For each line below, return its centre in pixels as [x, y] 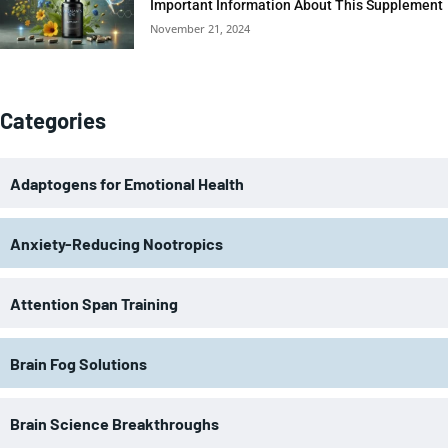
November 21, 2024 [200, 28]
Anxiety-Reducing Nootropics [116, 243]
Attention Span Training [94, 303]
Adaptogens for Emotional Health [127, 183]
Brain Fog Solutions [78, 363]
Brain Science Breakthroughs [114, 423]
